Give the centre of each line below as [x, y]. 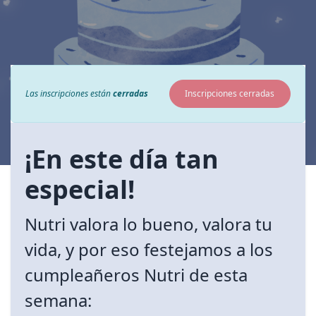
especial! [80, 190]
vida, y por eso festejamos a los [149, 250]
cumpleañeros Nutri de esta [136, 275]
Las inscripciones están [69, 94]
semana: [58, 300]
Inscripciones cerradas [230, 94]
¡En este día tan [122, 159]
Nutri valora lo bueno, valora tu [148, 224]
